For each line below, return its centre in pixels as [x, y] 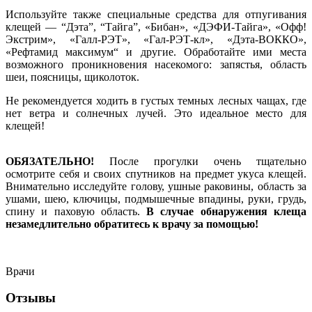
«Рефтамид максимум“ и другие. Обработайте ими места [156, 52]
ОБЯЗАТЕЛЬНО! [50, 161]
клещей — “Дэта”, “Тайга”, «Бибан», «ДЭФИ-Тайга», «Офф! [156, 26]
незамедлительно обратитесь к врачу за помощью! [132, 224]
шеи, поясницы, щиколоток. [72, 77]
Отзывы [31, 298]
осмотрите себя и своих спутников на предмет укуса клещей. [156, 173]
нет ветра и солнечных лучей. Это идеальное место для [156, 113]
